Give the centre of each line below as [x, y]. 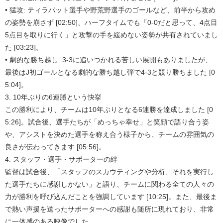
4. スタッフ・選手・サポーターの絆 [61, 160]
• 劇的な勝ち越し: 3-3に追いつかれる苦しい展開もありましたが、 [109, 60]
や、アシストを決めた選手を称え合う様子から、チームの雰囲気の [110, 135]
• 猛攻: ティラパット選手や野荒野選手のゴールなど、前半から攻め [110, 10]
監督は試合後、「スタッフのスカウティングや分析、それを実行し [110, 172]
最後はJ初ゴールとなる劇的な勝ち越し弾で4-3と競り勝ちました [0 [110, 72]
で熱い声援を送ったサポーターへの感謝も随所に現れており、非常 [110, 209]
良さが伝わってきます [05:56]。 [55, 147]
